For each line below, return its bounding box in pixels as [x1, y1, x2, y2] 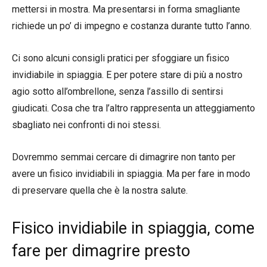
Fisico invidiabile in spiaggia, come [12, 218, 254, 238]
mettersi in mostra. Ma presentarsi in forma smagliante [12, 3, 240, 15]
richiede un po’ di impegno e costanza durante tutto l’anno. [12, 20, 252, 32]
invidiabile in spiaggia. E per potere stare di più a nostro [12, 69, 243, 80]
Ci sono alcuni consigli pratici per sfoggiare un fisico [12, 52, 229, 64]
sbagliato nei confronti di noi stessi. [12, 119, 161, 131]
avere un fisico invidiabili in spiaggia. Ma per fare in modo [12, 167, 250, 179]
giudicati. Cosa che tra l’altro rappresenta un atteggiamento [12, 102, 255, 114]
